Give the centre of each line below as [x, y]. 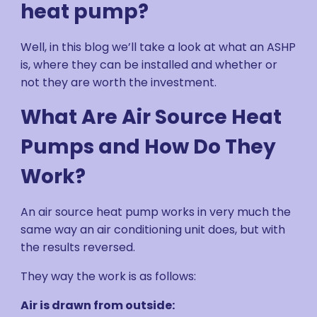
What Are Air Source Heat [151, 117]
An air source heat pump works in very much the [156, 212]
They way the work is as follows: [109, 276]
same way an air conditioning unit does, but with [153, 230]
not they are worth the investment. [119, 82]
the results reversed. [78, 247]
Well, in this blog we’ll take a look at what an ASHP [158, 47]
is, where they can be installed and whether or [149, 65]
